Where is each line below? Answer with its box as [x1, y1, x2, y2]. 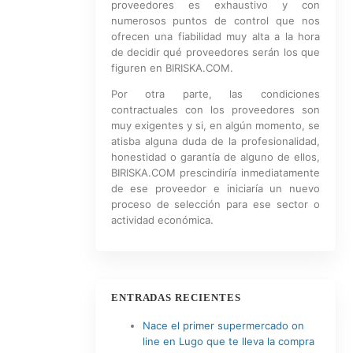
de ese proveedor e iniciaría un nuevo [110, 182, 320, 195]
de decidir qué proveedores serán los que [110, 46, 320, 58]
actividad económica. [110, 214, 214, 226]
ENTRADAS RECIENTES [110, 292, 242, 303]
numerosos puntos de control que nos [110, 14, 320, 27]
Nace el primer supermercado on [142, 319, 304, 332]
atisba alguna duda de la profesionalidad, [110, 135, 320, 147]
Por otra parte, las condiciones [110, 87, 320, 100]
